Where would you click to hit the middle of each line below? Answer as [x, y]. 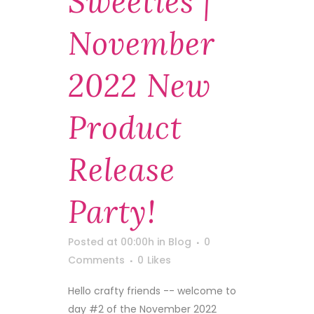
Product [125, 128]
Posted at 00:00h [111, 242]
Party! [112, 212]
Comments [96, 260]
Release [122, 170]
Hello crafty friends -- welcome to [152, 291]
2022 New [139, 86]
